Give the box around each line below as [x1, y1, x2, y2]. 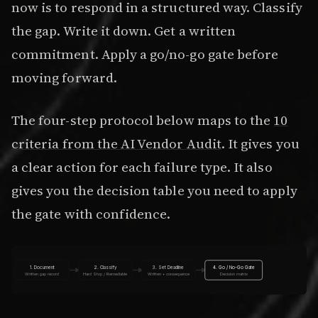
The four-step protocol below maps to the [11, 110, 274, 129]
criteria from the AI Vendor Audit [11, 133, 221, 153]
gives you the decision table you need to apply [11, 180, 297, 199]
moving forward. [11, 68, 117, 87]
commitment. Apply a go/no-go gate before [11, 45, 279, 64]
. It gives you [221, 133, 300, 153]
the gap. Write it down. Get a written [11, 21, 236, 40]
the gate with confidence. [11, 204, 171, 223]
